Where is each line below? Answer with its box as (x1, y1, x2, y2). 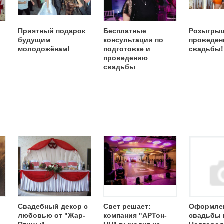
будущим (18, 36, 50, 44)
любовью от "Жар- (18, 211, 85, 219)
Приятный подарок (18, 27, 85, 35)
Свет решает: (103, 202, 151, 210)
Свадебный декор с (18, 202, 88, 210)
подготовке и (103, 45, 150, 53)
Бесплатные (103, 27, 146, 35)
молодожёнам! (18, 45, 70, 53)
